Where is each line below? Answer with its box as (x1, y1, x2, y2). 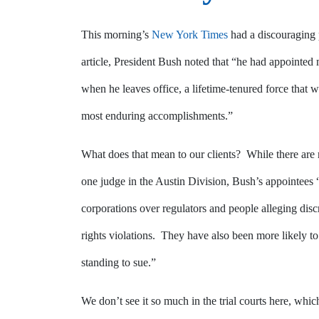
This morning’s (81, 28, 152, 41)
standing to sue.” (81, 256, 156, 268)
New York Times (152, 28, 228, 41)
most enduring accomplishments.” (81, 110, 233, 122)
